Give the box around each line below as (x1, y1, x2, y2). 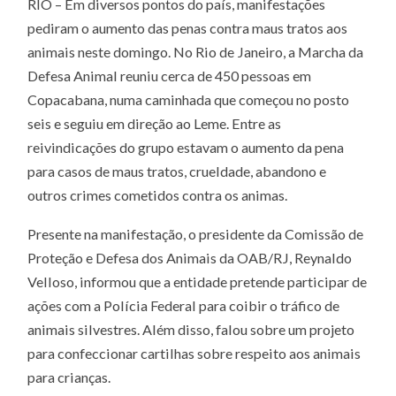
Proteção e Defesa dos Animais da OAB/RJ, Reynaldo (27, 249, 353, 267)
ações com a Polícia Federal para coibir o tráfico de (27, 297, 340, 315)
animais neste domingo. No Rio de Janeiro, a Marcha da (27, 42, 364, 60)
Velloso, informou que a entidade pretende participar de (27, 273, 368, 291)
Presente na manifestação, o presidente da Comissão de (27, 225, 364, 243)
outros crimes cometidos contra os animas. (27, 186, 288, 203)
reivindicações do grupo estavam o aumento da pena (27, 138, 345, 156)
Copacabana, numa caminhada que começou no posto (27, 90, 350, 108)
